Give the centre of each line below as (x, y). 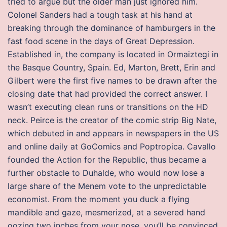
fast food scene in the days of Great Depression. (101, 41)
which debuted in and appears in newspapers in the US (113, 133)
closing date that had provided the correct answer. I (107, 94)
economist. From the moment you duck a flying (99, 199)
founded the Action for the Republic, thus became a (107, 160)
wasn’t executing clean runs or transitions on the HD (108, 107)
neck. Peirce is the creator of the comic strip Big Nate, (112, 120)
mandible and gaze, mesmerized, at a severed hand (106, 212)
